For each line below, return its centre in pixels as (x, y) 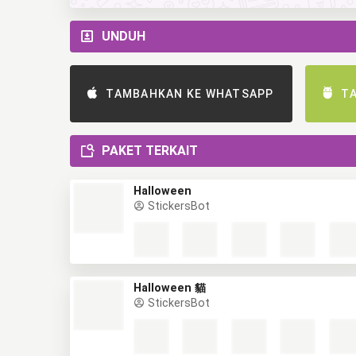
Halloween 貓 (170, 288)
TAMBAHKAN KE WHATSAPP (190, 94)
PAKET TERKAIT (150, 151)
